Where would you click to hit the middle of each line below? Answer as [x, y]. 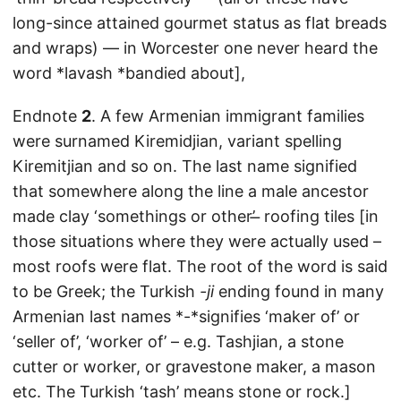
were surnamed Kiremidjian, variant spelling [177, 141]
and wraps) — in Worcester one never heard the [195, 48]
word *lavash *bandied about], [129, 73]
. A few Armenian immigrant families [228, 116]
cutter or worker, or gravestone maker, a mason [194, 367]
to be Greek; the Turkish [106, 292]
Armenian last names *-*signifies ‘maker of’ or [186, 317]
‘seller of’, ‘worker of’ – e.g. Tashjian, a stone [178, 342]
